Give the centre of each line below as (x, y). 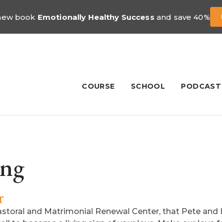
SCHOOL (148, 86)
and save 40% (182, 17)
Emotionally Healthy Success (96, 17)
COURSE (98, 86)
